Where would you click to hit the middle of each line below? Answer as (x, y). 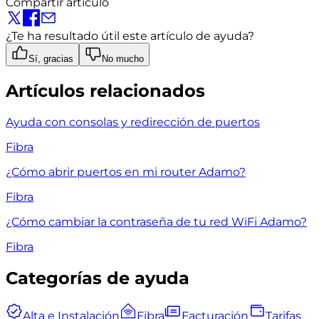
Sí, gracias (51, 59)
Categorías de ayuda (98, 278)
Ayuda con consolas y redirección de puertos (133, 122)
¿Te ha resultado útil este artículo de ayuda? (130, 36)
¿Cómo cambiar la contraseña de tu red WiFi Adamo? (156, 222)
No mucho (123, 59)
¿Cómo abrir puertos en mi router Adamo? (126, 172)
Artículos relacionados (105, 91)
